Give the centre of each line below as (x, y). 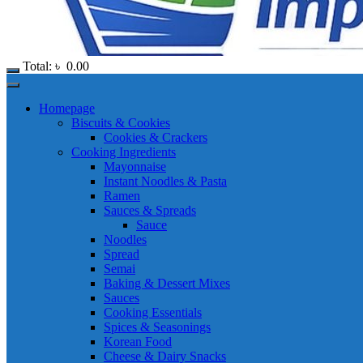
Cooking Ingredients (124, 152)
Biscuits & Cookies (121, 123)
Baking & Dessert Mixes (167, 283)
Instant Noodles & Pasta (165, 181)
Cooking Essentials (153, 312)
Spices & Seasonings (157, 327)
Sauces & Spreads (150, 210)
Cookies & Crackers (156, 137)
